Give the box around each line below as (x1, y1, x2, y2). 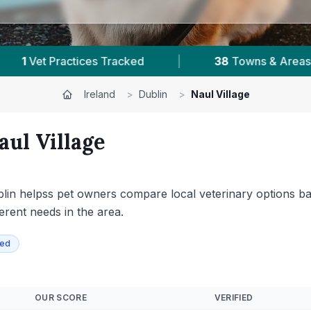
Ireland (83, 88, 115, 100)
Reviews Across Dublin (189, 54, 309, 68)
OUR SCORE (35, 292, 87, 303)
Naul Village (190, 88, 250, 100)
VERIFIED (214, 292, 253, 303)
